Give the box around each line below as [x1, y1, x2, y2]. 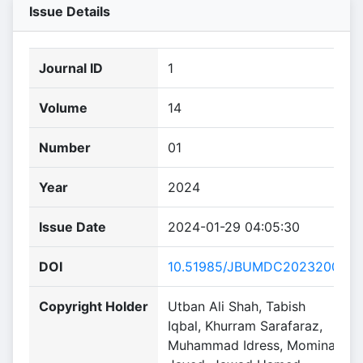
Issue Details [29, 3, 110, 19]
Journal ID [39, 60, 103, 76]
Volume [39, 100, 88, 116]
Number [39, 139, 91, 156]
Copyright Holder [39, 298, 148, 314]
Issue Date [39, 219, 106, 235]
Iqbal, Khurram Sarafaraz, [168, 318, 322, 334]
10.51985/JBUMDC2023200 [168, 258, 340, 275]
